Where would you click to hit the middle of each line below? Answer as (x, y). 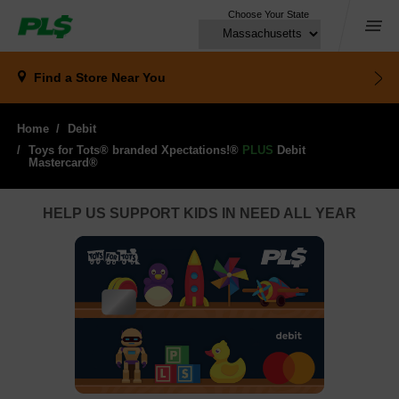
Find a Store (73, 77)
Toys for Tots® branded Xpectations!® (135, 150)
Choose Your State (269, 14)
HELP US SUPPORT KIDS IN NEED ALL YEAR (199, 213)
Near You (138, 77)
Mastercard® (63, 163)
